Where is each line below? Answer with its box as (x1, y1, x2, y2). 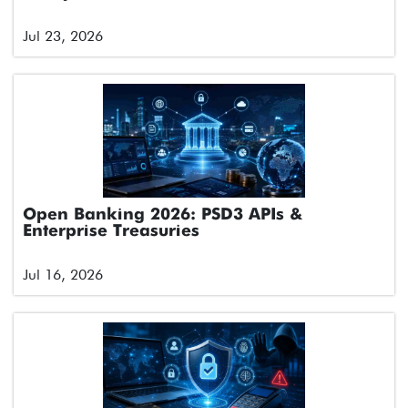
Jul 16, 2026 (23, 266, 103, 284)
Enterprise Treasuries (23, 223, 199, 240)
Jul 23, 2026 (23, 27, 103, 46)
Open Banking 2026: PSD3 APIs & (23, 207, 303, 224)
